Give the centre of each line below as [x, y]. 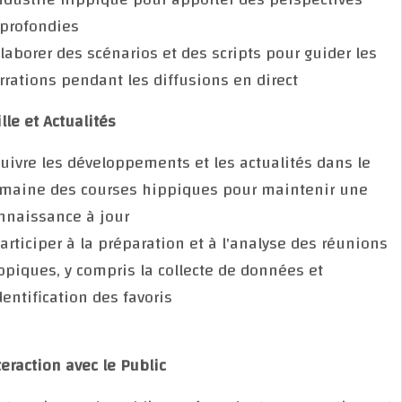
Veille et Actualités [82, 121]
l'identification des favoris [110, 297]
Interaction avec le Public [107, 365]
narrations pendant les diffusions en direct [175, 80]
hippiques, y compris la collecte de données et [186, 270]
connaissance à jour [89, 216]
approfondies [64, 26]
